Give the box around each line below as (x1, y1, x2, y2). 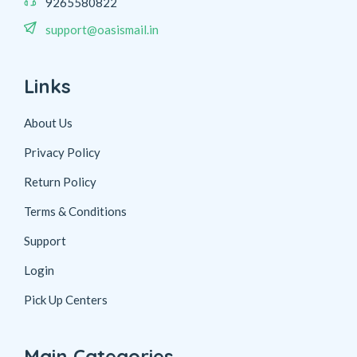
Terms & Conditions (24, 204, 127, 219)
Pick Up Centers (24, 292, 108, 308)
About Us (24, 116, 73, 131)
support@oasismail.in (45, 22, 159, 37)
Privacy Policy (24, 145, 100, 160)
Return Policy (24, 175, 96, 190)
